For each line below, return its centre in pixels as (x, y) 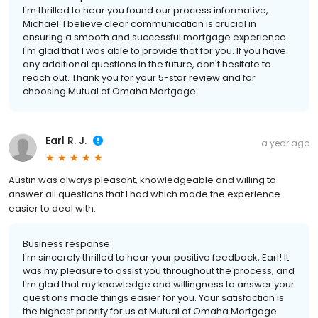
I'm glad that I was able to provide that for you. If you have (154, 51)
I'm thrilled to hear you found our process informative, (146, 11)
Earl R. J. (66, 141)
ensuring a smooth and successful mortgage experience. (155, 38)
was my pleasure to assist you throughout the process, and (159, 271)
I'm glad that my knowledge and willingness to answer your (159, 285)
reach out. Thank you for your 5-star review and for (139, 78)
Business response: (67, 244)
